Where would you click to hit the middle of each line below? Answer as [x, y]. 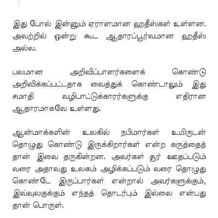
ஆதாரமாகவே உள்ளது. [56, 109]
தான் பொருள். [38, 205]
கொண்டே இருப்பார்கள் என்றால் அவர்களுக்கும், [109, 181]
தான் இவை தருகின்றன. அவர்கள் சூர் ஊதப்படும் [109, 157]
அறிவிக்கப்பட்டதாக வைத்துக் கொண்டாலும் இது [109, 84]
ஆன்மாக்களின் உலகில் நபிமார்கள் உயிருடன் [109, 132]
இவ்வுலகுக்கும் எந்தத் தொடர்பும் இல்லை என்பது [109, 193]
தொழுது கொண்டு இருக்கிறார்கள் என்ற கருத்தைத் [109, 145]
